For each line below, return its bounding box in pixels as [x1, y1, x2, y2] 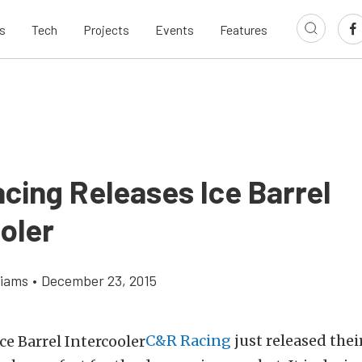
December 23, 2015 [41, 271, 157, 289]
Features [220, 21, 267, 37]
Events [155, 21, 194, 37]
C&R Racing [145, 331, 231, 350]
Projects [83, 21, 129, 37]
